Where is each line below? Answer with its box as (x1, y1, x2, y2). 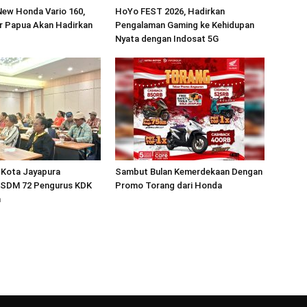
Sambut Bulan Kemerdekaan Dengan (115, 167, 262, 177)
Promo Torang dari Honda (115, 180, 222, 191)
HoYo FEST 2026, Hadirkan (115, 6, 225, 16)
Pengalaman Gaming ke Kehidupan (115, 20, 254, 30)
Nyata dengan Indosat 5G (115, 34, 219, 44)
